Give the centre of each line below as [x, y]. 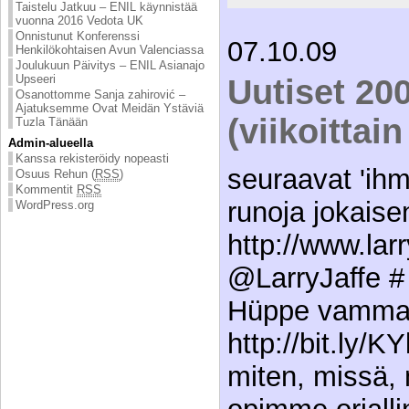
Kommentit [46, 189]
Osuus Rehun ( [55, 173]
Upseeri [36, 79]
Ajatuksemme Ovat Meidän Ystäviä [110, 108]
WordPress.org [55, 204]
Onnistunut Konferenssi [78, 36]
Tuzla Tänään [52, 121]
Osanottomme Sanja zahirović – [100, 94]
